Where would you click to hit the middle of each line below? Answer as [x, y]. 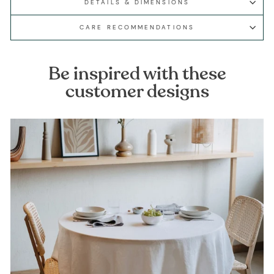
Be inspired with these [137, 73]
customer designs [137, 91]
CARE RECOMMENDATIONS [137, 27]
